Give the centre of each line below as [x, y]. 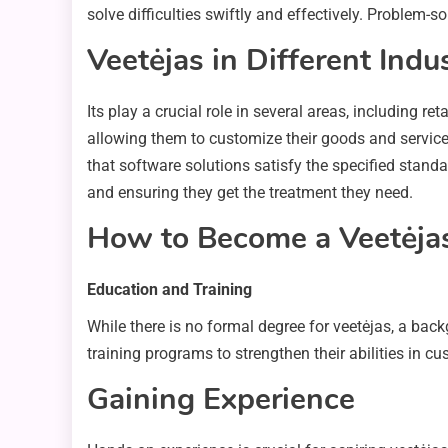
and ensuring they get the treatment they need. [250, 193]
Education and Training [169, 290]
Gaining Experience [221, 400]
